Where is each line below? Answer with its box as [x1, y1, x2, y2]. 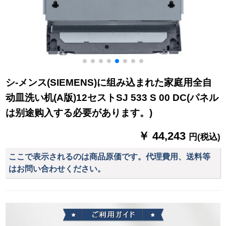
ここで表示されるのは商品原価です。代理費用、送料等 [9, 152, 211, 161]
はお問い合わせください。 [9, 164, 106, 174]
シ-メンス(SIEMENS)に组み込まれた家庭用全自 [6, 77, 212, 88]
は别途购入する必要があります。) [6, 107, 153, 119]
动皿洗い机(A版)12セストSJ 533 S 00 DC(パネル [6, 92, 219, 103]
